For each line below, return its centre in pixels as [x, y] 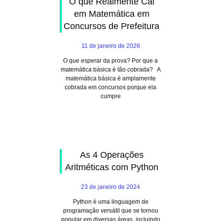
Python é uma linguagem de [110, 202]
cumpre [110, 96]
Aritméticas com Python [111, 167]
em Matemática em [111, 14]
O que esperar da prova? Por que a [110, 61]
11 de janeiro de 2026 [110, 46]
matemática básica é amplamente [110, 78]
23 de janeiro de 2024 [110, 187]
